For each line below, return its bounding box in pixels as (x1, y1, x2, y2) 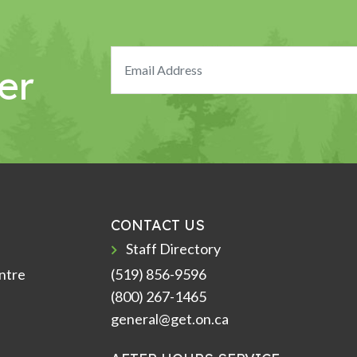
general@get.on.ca (111, 309, 229, 328)
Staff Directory (126, 239, 222, 257)
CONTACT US (111, 215, 205, 234)
